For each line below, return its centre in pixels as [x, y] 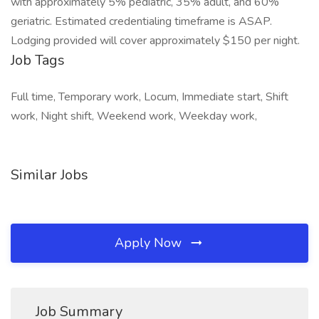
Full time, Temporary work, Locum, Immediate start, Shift [150, 97]
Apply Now [150, 243]
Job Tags [38, 60]
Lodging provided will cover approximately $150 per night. [155, 41]
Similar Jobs [49, 175]
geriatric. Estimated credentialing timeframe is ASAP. [141, 21]
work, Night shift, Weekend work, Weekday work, [134, 116]
